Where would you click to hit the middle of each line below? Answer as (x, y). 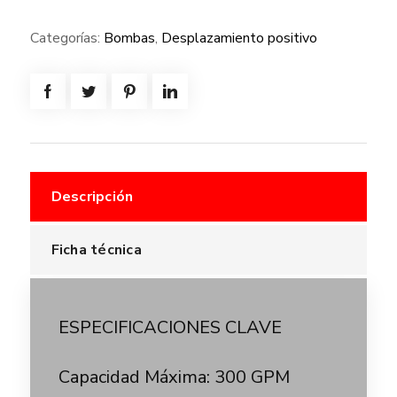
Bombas (129, 39)
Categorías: (66, 39)
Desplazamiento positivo (239, 39)
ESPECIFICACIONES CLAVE (170, 328)
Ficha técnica (96, 250)
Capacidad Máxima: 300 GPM (174, 378)
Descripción (92, 197)
